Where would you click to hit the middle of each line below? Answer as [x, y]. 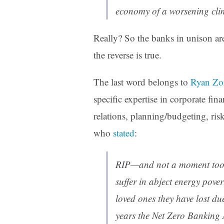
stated [124, 133]
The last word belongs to [142, 82]
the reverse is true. [127, 55]
